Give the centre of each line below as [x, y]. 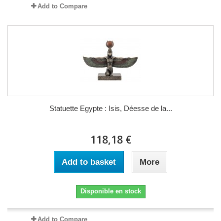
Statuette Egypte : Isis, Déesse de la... [110, 108]
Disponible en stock [110, 191]
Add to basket [89, 162]
